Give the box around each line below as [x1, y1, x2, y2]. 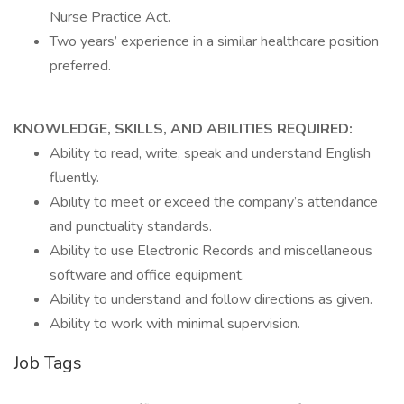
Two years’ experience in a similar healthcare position [50, 32, 379, 51]
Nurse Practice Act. [50, 7, 170, 27]
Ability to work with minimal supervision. [50, 314, 300, 334]
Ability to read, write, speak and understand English [50, 143, 371, 163]
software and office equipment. [50, 265, 244, 285]
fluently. [50, 168, 99, 188]
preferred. [50, 56, 111, 76]
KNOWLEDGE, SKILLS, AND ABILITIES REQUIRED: [14, 119, 353, 139]
